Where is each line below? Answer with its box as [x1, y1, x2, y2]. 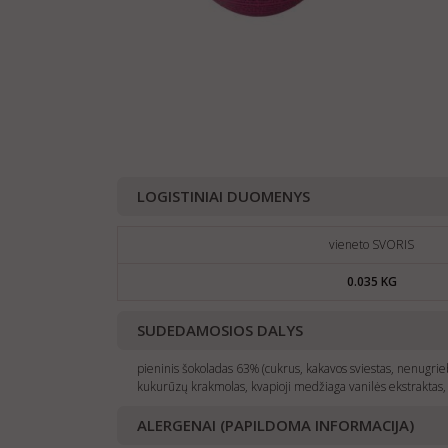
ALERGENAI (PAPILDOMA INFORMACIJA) [137, 415, 414, 435]
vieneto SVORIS [329, 236, 414, 253]
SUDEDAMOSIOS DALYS [137, 320, 303, 340]
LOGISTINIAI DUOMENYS [137, 186, 310, 206]
